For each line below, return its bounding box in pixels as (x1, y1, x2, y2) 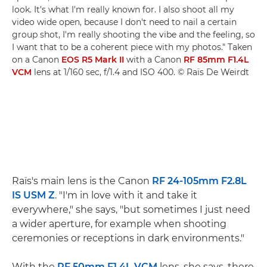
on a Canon (12, 54, 61, 65)
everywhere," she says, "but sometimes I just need (12, 203, 250, 215)
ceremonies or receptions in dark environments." (12, 232, 244, 244)
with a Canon (124, 54, 184, 65)
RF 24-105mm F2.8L (152, 175, 247, 187)
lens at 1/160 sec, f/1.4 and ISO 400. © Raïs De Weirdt (32, 66, 249, 77)
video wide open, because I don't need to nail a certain (12, 16, 237, 27)
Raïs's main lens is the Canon (12, 175, 152, 187)
